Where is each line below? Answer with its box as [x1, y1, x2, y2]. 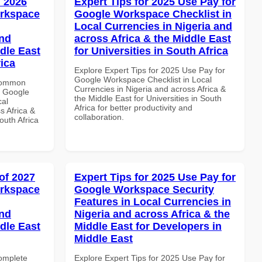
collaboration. [74, 112, 124, 122]
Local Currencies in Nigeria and [74, 20, 232, 32]
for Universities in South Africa [74, 44, 228, 57]
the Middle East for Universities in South [74, 93, 222, 103]
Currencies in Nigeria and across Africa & [74, 84, 226, 94]
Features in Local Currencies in [74, 195, 231, 208]
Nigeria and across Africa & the [74, 208, 230, 220]
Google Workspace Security [74, 183, 214, 195]
